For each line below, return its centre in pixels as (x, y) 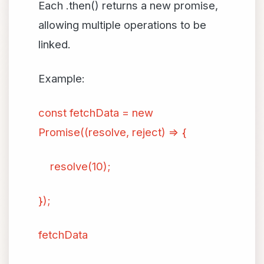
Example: (62, 78)
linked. (55, 44)
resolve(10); (75, 166)
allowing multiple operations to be (122, 25)
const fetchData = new (96, 113)
